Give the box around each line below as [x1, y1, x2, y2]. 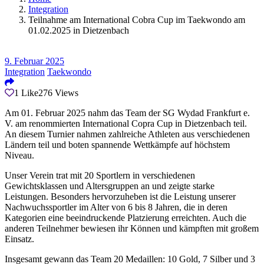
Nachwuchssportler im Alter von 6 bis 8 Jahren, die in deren [5, 202, 227, 213]
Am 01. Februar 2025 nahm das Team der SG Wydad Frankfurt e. [5, 108, 250, 118]
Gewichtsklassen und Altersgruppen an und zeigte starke [5, 181, 214, 192]
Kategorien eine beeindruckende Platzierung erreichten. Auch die [5, 213, 246, 223]
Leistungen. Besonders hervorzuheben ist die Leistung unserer [5, 192, 236, 202]
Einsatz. [5, 234, 34, 245]
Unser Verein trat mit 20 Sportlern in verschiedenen [5, 170, 195, 181]
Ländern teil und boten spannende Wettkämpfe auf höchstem [5, 140, 230, 150]
